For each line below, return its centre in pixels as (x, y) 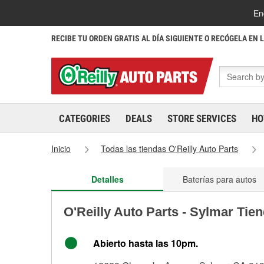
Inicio (61, 148)
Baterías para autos (219, 179)
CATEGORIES (85, 118)
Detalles (107, 179)
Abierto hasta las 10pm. (146, 243)
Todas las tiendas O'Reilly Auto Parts (170, 148)
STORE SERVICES (202, 118)
